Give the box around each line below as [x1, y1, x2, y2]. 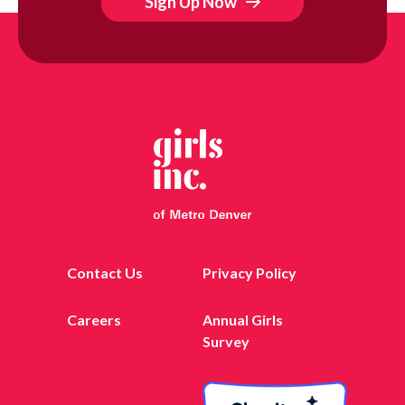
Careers [66, 310, 121, 328]
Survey [202, 332, 250, 350]
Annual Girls [202, 310, 283, 328]
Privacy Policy [202, 263, 297, 281]
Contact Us [66, 263, 143, 281]
